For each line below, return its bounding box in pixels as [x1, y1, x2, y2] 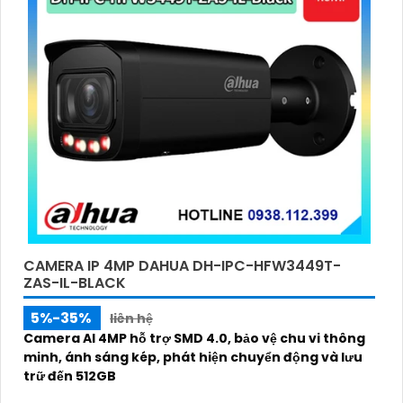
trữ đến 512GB [23, 366, 116, 385]
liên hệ [110, 309, 153, 327]
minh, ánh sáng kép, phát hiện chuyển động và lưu [23, 347, 363, 366]
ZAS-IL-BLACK [23, 272, 126, 293]
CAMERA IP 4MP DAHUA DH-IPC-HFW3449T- [23, 255, 341, 276]
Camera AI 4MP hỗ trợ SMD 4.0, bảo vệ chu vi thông [23, 328, 365, 347]
